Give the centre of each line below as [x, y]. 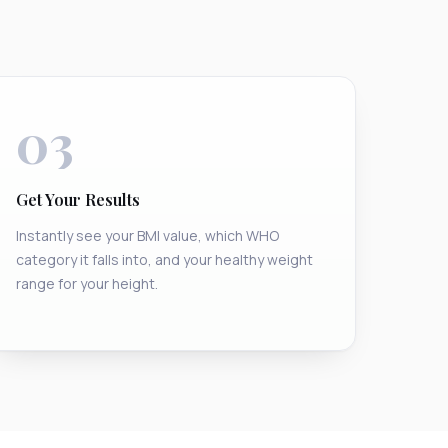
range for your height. [86, 284]
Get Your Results [77, 200]
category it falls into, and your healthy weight [164, 260]
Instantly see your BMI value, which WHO [147, 236]
